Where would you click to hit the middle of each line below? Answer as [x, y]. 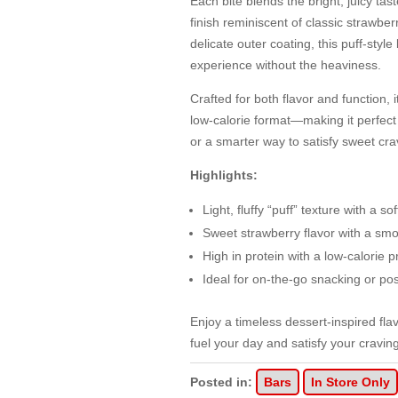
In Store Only [350, 382]
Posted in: [223, 382]
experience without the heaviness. [285, 65]
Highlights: [223, 175]
